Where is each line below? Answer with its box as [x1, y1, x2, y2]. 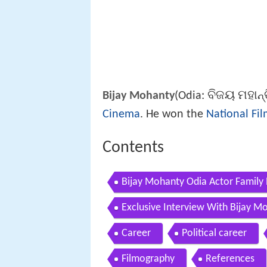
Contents [103, 142, 164, 160]
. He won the [140, 111, 206, 124]
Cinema [103, 111, 140, 124]
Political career [182, 231, 247, 243]
